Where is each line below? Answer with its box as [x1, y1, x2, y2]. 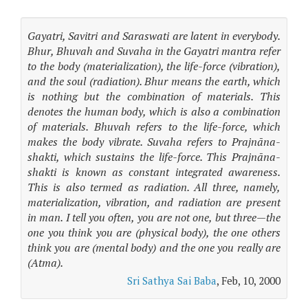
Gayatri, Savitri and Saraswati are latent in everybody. [27, 28, 280, 43]
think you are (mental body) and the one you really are [27, 240, 280, 255]
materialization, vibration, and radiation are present [27, 195, 280, 210]
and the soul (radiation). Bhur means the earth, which [27, 74, 280, 89]
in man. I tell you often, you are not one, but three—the [27, 210, 280, 225]
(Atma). [27, 255, 63, 270]
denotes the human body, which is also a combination [27, 104, 280, 119]
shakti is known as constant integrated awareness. [27, 164, 280, 179]
